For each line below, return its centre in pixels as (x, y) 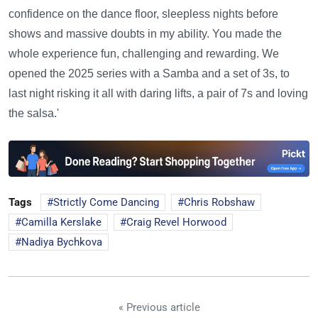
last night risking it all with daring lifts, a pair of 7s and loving (158, 93)
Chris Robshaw (219, 202)
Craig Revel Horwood (176, 222)
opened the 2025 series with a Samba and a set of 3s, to (149, 73)
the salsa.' (34, 113)
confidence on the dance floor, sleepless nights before (143, 13)
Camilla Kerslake (61, 222)
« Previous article (159, 307)
